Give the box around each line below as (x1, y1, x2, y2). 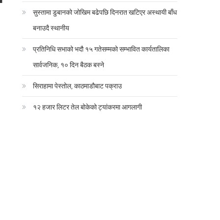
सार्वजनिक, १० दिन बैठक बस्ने (33, 59, 105, 70)
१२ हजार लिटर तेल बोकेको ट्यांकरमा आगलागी (33, 101, 142, 112)
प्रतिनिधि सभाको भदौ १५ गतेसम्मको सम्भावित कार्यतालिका (33, 43, 170, 54)
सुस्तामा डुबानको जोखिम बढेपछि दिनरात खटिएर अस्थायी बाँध (33, 6, 177, 17)
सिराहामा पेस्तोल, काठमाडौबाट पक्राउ (33, 80, 122, 91)
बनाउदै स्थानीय (33, 22, 70, 33)
